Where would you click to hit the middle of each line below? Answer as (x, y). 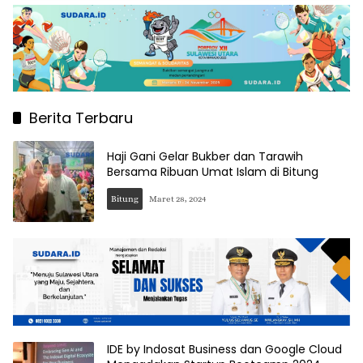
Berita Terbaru (81, 118)
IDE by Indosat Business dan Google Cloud (224, 349)
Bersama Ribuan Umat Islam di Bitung (213, 172)
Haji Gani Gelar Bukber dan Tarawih (205, 157)
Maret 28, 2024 (177, 199)
